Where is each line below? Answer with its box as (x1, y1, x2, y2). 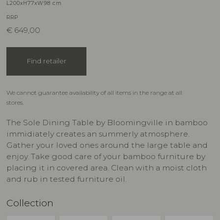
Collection (6, 196, 54, 209)
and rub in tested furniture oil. (6, 174, 127, 184)
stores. (6, 98, 24, 106)
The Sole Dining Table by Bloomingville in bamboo (6, 118, 208, 128)
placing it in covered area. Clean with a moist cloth (6, 163, 207, 173)
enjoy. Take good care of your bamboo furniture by (6, 152, 205, 162)
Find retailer (26, 57, 66, 65)
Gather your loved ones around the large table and (6, 140, 208, 150)
